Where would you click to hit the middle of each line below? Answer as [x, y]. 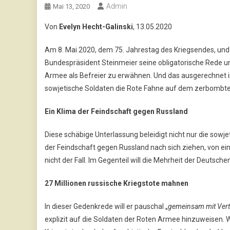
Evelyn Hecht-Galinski [96, 26]
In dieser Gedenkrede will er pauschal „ [106, 206]
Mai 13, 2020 [71, 6]
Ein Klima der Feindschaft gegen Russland [116, 111]
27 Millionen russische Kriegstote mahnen [117, 183]
